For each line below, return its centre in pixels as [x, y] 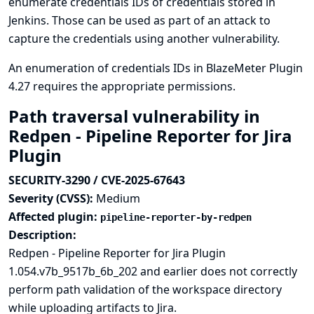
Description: [42, 235]
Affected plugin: [54, 217]
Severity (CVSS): [52, 198]
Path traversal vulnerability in [134, 116]
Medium [118, 198]
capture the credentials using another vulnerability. [144, 39]
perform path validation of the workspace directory [145, 289]
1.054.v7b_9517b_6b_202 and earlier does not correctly [153, 271]
